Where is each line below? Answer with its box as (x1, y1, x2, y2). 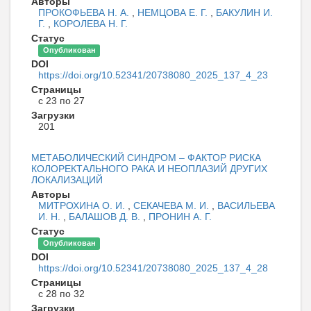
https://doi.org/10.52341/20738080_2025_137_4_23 (38, 69, 268, 81)
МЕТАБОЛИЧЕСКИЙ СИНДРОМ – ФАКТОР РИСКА (31, 152, 261, 164)
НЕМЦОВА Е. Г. (137, 7, 210, 19)
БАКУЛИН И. (216, 7, 273, 19)
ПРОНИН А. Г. (149, 211, 212, 223)
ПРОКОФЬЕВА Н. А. (38, 7, 132, 19)
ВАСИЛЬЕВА (217, 200, 275, 212)
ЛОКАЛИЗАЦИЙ (31, 174, 103, 186)
